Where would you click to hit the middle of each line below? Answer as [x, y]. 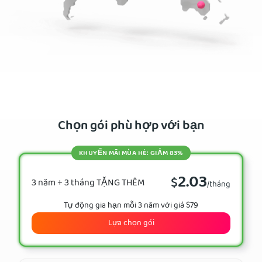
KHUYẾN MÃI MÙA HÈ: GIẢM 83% [131, 154]
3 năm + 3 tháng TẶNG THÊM [88, 184]
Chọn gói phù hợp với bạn [131, 127]
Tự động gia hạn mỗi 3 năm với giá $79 [131, 206]
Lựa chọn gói [131, 224]
